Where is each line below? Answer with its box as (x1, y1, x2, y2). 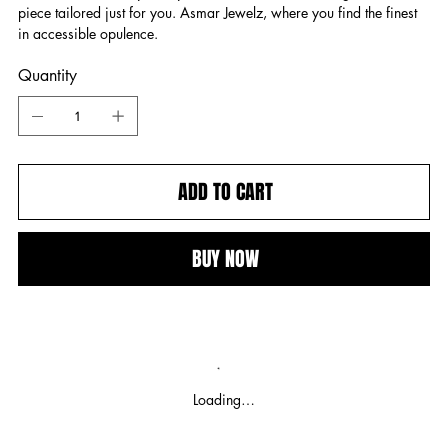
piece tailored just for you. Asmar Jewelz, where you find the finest (17, 3, 417, 22)
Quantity (17, 65, 77, 86)
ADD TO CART (177, 177, 273, 207)
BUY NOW (191, 244, 259, 274)
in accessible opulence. (17, 24, 158, 43)
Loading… (193, 390, 255, 409)
